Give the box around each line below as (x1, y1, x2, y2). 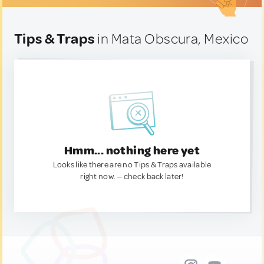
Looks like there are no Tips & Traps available (52, 160, 212, 170)
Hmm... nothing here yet (64, 143, 200, 158)
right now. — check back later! (80, 171, 184, 181)
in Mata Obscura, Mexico (94, 30, 249, 48)
